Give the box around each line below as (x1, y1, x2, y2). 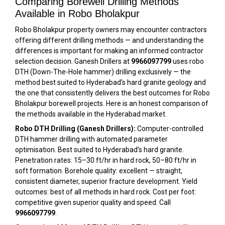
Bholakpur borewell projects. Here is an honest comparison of (15, 99, 208, 107)
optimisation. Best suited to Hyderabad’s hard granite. (15, 146, 184, 154)
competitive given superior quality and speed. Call (15, 198, 171, 206)
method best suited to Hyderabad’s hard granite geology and (15, 78, 206, 86)
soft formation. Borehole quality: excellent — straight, (15, 167, 182, 175)
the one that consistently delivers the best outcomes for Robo (15, 89, 210, 97)
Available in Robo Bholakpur (15, 8, 140, 19)
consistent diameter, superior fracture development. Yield (15, 177, 197, 185)
